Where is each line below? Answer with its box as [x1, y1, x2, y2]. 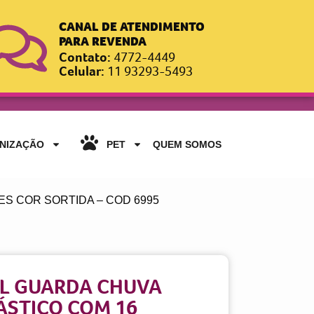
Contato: [59, 48, 114, 66]
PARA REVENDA [59, 33, 147, 50]
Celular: [59, 62, 108, 80]
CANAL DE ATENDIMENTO [59, 18, 205, 35]
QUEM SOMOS [153, 139, 221, 150]
